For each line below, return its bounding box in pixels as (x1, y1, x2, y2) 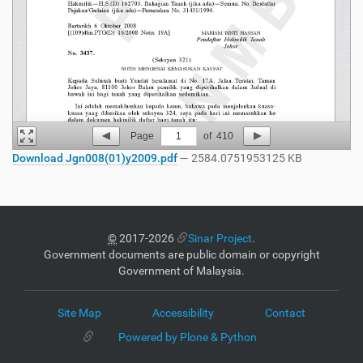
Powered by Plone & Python (117, 331, 257, 344)
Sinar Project (188, 232, 252, 245)
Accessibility (152, 306, 214, 319)
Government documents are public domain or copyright (43, 248, 320, 261)
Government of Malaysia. (118, 264, 245, 277)
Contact (265, 306, 305, 319)
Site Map (58, 306, 101, 319)
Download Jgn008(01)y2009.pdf (12, 152, 177, 164)
